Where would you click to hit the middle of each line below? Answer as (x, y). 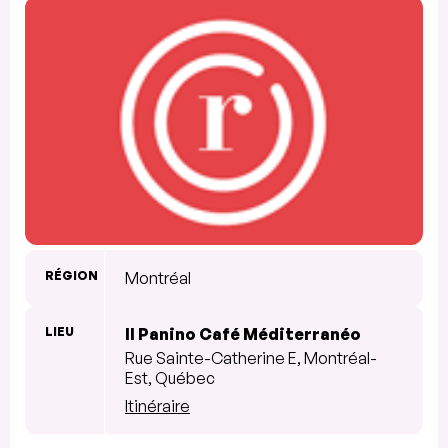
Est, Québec (170, 378)
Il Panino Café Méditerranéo (243, 334)
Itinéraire (157, 406)
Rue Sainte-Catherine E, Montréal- (251, 358)
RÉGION (71, 276)
